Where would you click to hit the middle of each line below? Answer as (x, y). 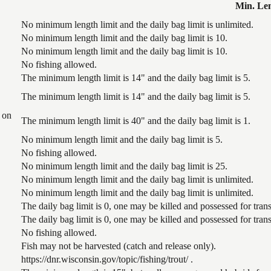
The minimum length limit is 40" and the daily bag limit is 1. (136, 120)
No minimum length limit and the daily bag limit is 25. (124, 166)
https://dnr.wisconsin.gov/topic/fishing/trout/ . (107, 259)
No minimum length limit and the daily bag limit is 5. (122, 139)
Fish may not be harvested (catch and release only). (119, 246)
